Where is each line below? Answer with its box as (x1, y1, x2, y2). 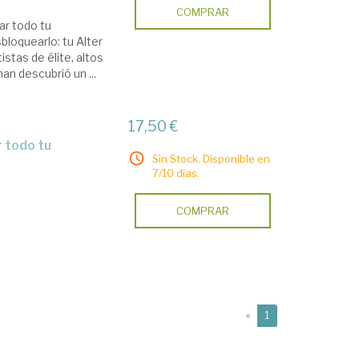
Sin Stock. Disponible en (152, 152, 271, 165)
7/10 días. (152, 167, 200, 179)
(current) (268, 309, 309, 321)
